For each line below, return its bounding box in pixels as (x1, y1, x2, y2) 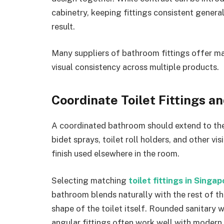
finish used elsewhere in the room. (51, 148, 179, 159)
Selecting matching (51, 175, 128, 185)
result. (51, 21, 75, 31)
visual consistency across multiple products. (51, 62, 219, 72)
